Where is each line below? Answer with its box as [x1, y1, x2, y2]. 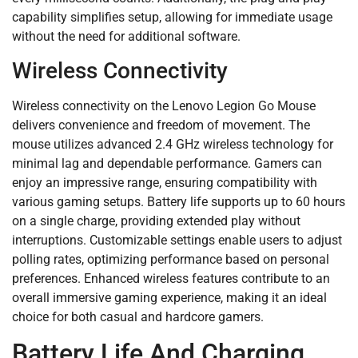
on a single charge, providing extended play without [12, 213, 300, 229]
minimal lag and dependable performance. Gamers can [12, 156, 322, 172]
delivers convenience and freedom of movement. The [12, 117, 310, 133]
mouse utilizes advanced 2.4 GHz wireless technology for [12, 137, 333, 153]
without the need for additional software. [12, 28, 241, 44]
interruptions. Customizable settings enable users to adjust [12, 233, 342, 249]
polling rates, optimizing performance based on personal [12, 252, 329, 268]
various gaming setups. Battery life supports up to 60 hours [12, 194, 345, 210]
